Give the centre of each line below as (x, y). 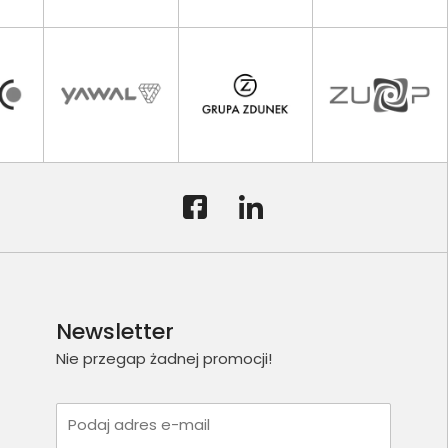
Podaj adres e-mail (138, 425)
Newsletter (114, 331)
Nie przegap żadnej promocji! (163, 358)
